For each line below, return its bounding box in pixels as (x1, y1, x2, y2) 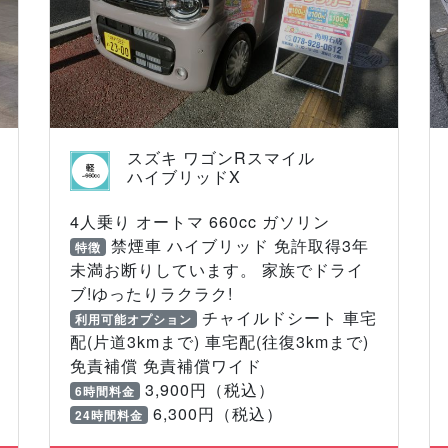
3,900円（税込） (139, 378, 275, 402)
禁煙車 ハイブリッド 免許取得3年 (105, 234, 369, 258)
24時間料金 (75, 406, 144, 425)
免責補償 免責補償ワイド (70, 354, 263, 378)
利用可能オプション (75, 310, 193, 329)
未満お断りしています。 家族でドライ (70, 258, 365, 282)
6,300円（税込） (147, 402, 283, 426)
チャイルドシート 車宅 (196, 306, 377, 330)
